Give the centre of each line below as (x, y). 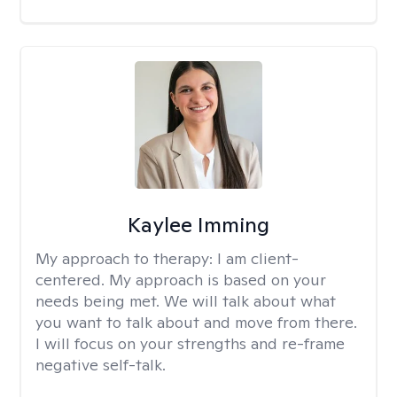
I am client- (258, 258)
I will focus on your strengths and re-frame (190, 343)
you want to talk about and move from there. (196, 322)
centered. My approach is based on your (181, 280)
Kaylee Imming (198, 225)
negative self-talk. (101, 365)
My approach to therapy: (126, 258)
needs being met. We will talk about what (186, 301)
